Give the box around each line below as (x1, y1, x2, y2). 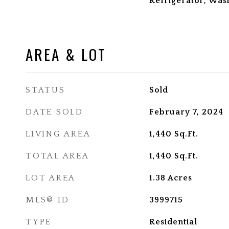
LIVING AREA (26, 129, 91, 139)
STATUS (26, 85, 65, 95)
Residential (149, 217, 197, 226)
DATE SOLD (26, 107, 83, 117)
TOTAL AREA (26, 151, 89, 161)
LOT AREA (26, 173, 76, 182)
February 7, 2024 (149, 107, 223, 117)
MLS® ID (26, 195, 70, 204)
